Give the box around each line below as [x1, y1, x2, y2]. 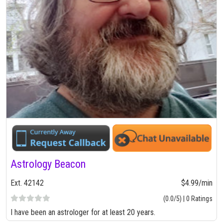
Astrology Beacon [10, 158, 86, 171]
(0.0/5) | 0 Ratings [163, 195, 213, 203]
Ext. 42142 [10, 178, 44, 188]
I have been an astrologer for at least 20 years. [10, 208, 155, 218]
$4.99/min [181, 178, 213, 188]
